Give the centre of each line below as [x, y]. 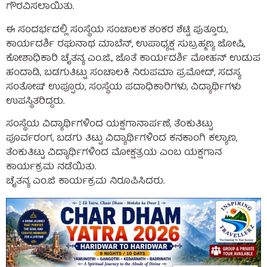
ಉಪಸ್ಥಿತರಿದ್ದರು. [35, 102]
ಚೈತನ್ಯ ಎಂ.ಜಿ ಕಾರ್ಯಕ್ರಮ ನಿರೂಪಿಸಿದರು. [85, 182]
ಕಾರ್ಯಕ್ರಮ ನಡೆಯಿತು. [51, 168]
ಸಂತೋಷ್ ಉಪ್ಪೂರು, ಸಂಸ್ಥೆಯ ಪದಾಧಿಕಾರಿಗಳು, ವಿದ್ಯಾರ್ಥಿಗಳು [123, 87]
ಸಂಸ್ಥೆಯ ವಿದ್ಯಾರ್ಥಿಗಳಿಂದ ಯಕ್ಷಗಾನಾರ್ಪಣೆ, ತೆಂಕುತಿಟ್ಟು [109, 125]
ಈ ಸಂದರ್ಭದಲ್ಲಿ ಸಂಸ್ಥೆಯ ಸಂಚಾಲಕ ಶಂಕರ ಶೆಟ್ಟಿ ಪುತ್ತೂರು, [117, 30]
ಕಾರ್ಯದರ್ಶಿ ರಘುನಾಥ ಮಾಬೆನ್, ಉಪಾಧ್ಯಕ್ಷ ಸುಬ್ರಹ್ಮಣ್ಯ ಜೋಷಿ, [125, 44]
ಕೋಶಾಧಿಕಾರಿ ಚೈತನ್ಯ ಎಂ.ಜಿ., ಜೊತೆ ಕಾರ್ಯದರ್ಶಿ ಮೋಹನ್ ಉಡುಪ [133, 59]
